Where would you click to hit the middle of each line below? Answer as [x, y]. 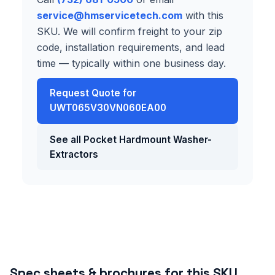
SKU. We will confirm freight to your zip [130, 31]
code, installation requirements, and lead [131, 47]
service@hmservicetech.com [110, 15]
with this [203, 15]
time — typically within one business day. [131, 63]
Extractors [74, 154]
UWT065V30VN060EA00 [108, 108]
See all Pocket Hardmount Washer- [130, 139]
